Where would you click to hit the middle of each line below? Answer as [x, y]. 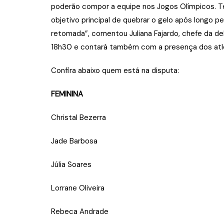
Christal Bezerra [78, 117]
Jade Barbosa [74, 141]
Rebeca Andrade [80, 211]
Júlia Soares [71, 164]
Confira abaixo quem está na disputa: [115, 70]
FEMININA [67, 94]
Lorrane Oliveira [78, 188]
